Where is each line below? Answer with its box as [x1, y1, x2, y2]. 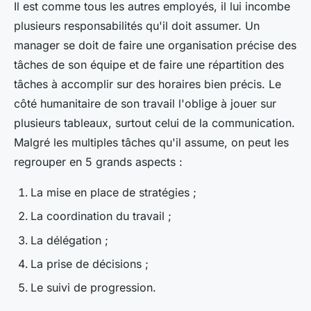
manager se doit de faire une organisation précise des [14, 37, 296, 52]
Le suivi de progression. [31, 280, 160, 295]
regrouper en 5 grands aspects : [14, 154, 183, 169]
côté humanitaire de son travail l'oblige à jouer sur [14, 96, 276, 110]
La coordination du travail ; [31, 209, 171, 224]
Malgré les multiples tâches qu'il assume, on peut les [14, 135, 289, 149]
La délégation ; [31, 233, 108, 247]
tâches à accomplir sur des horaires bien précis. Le [14, 76, 281, 91]
